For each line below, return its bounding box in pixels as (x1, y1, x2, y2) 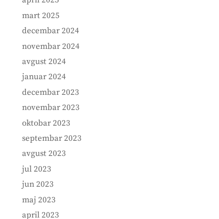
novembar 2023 (22, 102, 80, 113)
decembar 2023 (22, 87, 79, 98)
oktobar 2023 (22, 117, 70, 129)
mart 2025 (22, 10, 60, 21)
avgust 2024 (22, 56, 66, 67)
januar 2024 (22, 71, 66, 83)
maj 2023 (22, 194, 56, 205)
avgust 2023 (22, 148, 66, 159)
